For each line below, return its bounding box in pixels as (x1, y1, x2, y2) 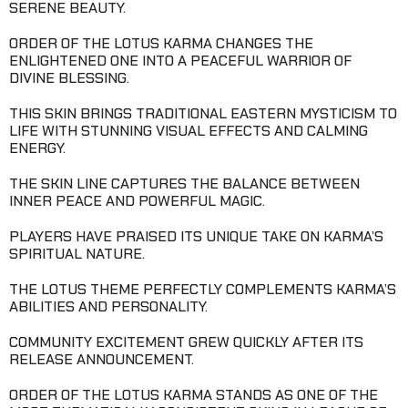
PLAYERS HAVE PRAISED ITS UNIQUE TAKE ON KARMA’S (9, 226, 383, 246)
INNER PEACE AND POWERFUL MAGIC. (9, 190, 265, 210)
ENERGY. (9, 138, 66, 158)
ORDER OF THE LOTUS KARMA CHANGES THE (9, 33, 313, 53)
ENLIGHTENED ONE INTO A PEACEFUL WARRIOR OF (9, 50, 352, 70)
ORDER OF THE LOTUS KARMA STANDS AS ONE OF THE (9, 384, 378, 404)
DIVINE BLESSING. (9, 67, 129, 87)
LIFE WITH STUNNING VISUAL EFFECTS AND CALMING (9, 120, 368, 140)
